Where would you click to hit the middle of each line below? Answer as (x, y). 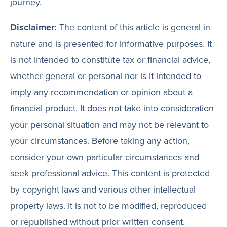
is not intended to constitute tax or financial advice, (110, 60)
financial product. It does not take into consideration (112, 108)
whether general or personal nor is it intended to (106, 76)
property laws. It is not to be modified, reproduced (108, 206)
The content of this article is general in (134, 27)
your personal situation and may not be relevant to (109, 125)
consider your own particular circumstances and (105, 157)
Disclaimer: (33, 27)
